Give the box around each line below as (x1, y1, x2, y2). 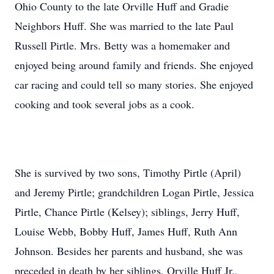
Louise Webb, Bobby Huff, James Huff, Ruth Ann (15, 224, 237, 239)
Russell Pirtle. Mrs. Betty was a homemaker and (15, 38, 230, 53)
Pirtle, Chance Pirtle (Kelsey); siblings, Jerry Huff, (15, 204, 240, 219)
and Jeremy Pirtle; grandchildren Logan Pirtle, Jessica (15, 185, 254, 199)
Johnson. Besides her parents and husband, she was (15, 243, 243, 258)
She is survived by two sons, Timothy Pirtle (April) (15, 165, 241, 180)
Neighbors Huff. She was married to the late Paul (15, 18, 234, 33)
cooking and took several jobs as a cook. (15, 97, 194, 111)
